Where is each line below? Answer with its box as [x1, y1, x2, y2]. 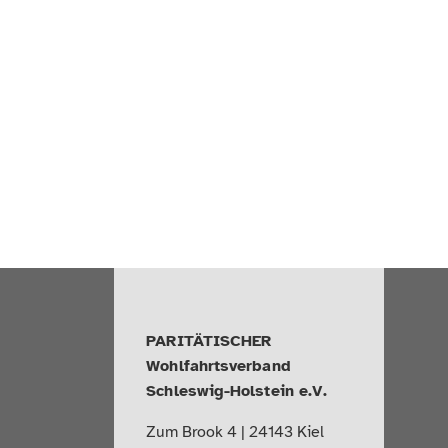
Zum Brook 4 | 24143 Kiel [146, 421, 325, 442]
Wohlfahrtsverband [146, 355, 291, 376]
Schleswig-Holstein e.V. [146, 380, 328, 401]
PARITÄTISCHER [146, 330, 272, 351]
